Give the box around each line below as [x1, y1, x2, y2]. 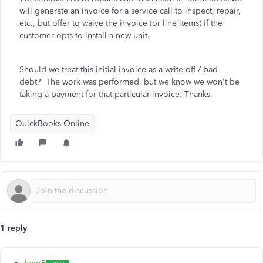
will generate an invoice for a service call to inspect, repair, [19, 6, 241, 16]
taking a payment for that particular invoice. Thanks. [19, 89, 213, 99]
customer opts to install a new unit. [19, 31, 152, 41]
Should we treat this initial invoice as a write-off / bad [19, 65, 218, 75]
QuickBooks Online [15, 119, 89, 129]
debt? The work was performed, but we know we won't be [19, 77, 240, 87]
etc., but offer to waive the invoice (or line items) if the [19, 18, 222, 28]
